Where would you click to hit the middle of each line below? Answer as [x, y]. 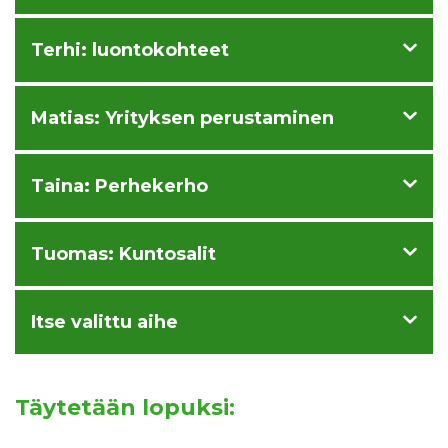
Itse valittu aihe [104, 322]
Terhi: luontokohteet [130, 50]
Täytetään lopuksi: [125, 407]
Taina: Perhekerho [119, 186]
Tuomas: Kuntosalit [123, 254]
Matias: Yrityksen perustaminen [182, 118]
